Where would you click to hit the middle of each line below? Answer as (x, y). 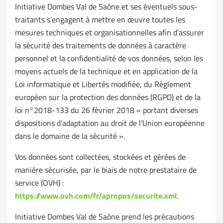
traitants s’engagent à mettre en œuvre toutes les (100, 20)
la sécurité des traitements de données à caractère (101, 46)
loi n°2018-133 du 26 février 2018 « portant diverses (107, 110)
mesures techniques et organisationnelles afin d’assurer (110, 33)
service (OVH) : (39, 183)
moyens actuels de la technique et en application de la (106, 71)
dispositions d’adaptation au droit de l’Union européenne (110, 123)
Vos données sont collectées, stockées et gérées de (100, 157)
